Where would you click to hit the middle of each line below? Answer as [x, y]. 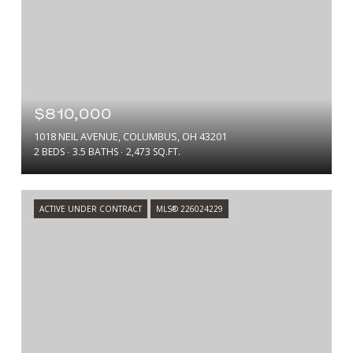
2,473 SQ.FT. [153, 152]
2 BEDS [49, 152]
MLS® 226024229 [190, 209]
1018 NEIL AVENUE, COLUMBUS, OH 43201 [130, 136]
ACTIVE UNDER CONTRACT [91, 209]
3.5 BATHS [95, 152]
